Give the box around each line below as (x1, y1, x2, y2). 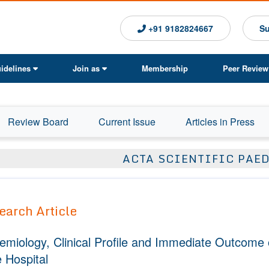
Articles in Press (186, 115, 255, 128)
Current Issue (98, 115, 156, 128)
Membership (142, 62, 188, 74)
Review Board (8, 115, 68, 128)
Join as (73, 62, 100, 74)
